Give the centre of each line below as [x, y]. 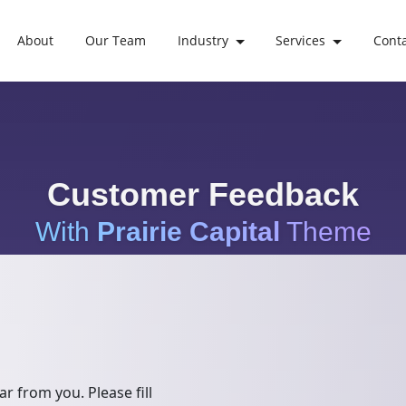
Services [301, 40]
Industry [203, 40]
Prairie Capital [188, 232]
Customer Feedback [203, 194]
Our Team [116, 40]
